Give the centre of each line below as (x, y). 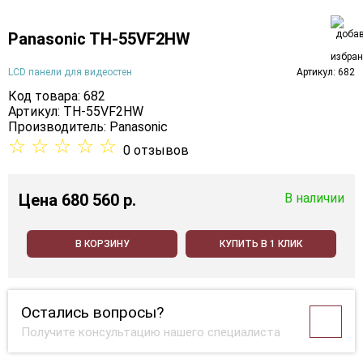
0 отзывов (156, 151)
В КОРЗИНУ (102, 244)
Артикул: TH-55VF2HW (76, 112)
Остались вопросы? (92, 313)
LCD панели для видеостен (70, 73)
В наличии (314, 199)
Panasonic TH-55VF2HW (99, 39)
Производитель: (59, 127)
